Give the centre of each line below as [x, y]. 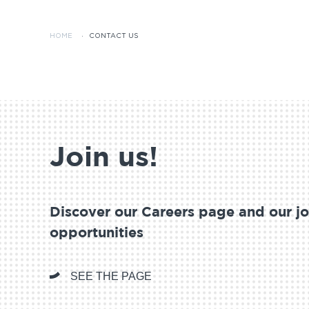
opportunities [97, 233]
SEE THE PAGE [111, 276]
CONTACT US [114, 36]
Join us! [104, 158]
